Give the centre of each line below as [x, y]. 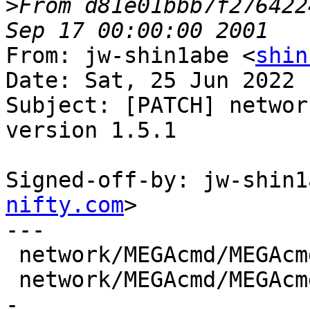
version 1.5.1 [91, 130]
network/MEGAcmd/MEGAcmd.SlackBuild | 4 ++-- [12, 255]
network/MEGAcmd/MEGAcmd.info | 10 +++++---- [12, 280]
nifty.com [65, 205]
